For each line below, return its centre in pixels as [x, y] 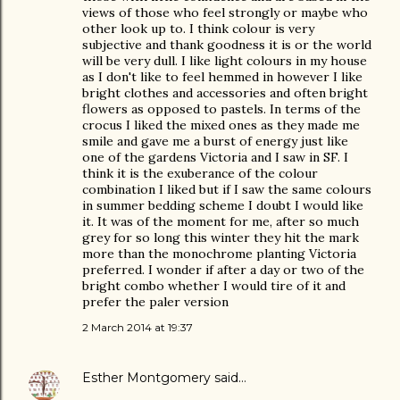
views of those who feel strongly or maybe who [225, 12]
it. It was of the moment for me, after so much [221, 221]
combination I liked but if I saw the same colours [227, 189]
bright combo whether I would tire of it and [214, 286]
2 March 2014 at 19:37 [137, 327]
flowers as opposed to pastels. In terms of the [221, 109]
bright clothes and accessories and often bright [225, 93]
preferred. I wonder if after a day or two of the [223, 270]
